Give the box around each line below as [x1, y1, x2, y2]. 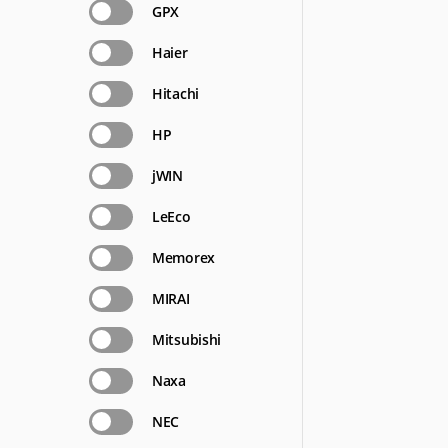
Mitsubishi [152, 330, 221, 349]
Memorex [152, 248, 215, 267]
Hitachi [152, 84, 199, 103]
